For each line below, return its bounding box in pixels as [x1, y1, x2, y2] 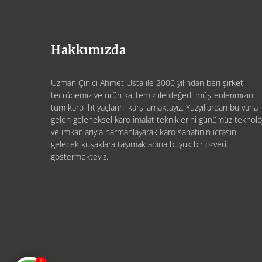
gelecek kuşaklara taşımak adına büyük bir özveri [51, 139, 226, 150]
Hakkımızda [51, 43, 126, 57]
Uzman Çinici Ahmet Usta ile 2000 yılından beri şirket [51, 77, 243, 88]
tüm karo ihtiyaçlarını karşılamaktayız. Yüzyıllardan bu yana [51, 102, 258, 113]
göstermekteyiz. [51, 151, 108, 162]
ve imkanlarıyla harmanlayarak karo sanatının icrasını [51, 126, 238, 137]
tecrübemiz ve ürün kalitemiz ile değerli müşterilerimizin [51, 89, 253, 101]
